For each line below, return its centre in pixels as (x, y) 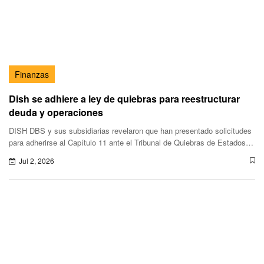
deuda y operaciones (56, 113)
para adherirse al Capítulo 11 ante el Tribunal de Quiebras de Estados (127, 143)
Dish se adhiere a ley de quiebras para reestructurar (124, 99)
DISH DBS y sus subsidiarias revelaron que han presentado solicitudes (130, 131)
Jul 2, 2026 (37, 161)
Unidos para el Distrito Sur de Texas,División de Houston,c (109, 154)
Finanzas (32, 75)
